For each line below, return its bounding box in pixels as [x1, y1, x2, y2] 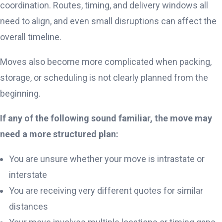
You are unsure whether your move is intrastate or [9, 154, 205, 165]
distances [9, 201, 48, 212]
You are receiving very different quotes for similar [9, 185, 203, 196]
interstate [9, 169, 47, 180]
